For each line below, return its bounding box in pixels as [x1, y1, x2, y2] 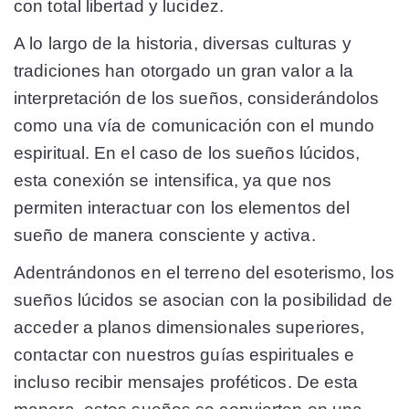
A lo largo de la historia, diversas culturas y [14, 33, 351, 53]
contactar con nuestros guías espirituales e [14, 345, 355, 365]
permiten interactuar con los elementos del [14, 197, 351, 217]
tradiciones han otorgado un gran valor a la [14, 60, 354, 80]
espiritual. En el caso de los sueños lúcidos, [14, 142, 361, 163]
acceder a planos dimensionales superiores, [14, 318, 365, 338]
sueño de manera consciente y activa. [14, 225, 316, 245]
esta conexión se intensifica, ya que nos [14, 170, 332, 190]
